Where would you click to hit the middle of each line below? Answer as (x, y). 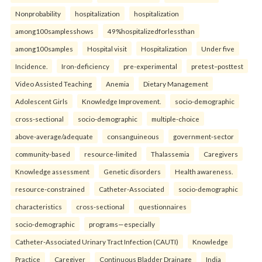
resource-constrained (50, 189)
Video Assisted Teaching (54, 83)
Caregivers (221, 154)
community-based (43, 154)
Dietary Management (176, 83)
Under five (218, 48)
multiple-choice (175, 118)
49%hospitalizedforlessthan (151, 31)
